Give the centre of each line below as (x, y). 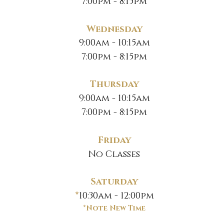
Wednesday (114, 29)
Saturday (114, 182)
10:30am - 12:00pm (116, 196)
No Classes (114, 154)
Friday (114, 140)
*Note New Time (114, 208)
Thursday (114, 84)
